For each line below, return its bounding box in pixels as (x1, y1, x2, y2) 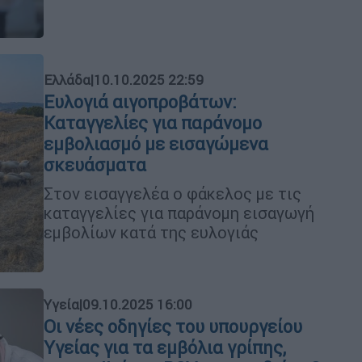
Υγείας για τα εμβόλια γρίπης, (44, 336, 286, 359)
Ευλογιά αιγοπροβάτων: (44, 90, 237, 113)
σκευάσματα (44, 154, 146, 176)
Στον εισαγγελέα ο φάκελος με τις (44, 183, 301, 204)
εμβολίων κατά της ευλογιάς (44, 221, 259, 242)
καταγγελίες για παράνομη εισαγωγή (44, 202, 314, 223)
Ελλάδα (44, 70, 90, 89)
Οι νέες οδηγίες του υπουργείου (44, 315, 302, 338)
